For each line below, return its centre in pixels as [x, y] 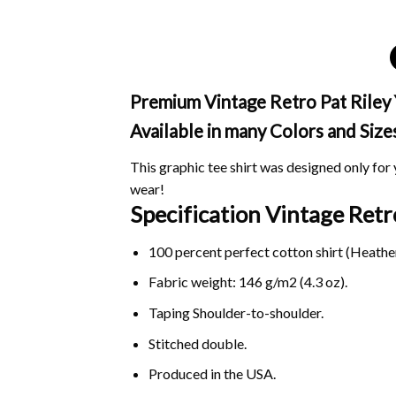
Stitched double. [197, 343]
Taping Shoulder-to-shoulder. [236, 313]
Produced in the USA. [212, 374]
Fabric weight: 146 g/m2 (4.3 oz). [247, 282]
